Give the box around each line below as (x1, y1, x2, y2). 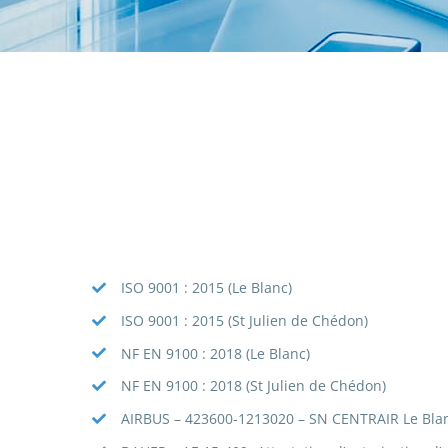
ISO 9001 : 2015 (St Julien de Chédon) (120, 310, 368, 330)
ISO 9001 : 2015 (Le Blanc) (120, 278, 292, 297)
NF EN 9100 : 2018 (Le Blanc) (120, 343, 310, 363)
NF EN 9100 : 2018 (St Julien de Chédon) (120, 376, 386, 396)
